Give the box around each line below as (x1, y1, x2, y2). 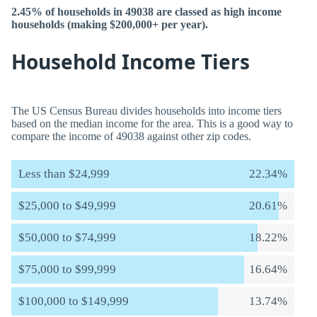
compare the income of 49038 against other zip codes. (11, 130, 251, 142)
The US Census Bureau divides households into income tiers (11, 105, 282, 117)
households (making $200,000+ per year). (11, 18, 208, 30)
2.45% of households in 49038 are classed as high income (11, 6, 282, 18)
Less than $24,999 (18, 167, 110, 180)
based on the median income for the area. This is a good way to (11, 117, 293, 129)
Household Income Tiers (11, 48, 250, 75)
